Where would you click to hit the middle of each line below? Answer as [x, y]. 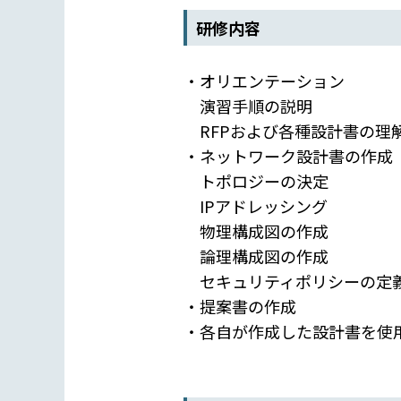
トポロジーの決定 [256, 180]
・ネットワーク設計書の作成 [288, 155]
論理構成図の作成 [256, 256]
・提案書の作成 [239, 306]
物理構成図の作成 [256, 230]
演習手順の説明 [247, 105]
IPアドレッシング [255, 205]
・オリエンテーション [264, 80]
